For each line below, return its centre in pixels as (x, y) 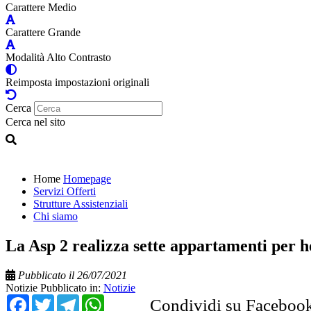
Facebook (64, 299)
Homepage (87, 178)
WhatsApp (142, 299)
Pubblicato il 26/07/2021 (73, 275)
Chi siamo (56, 216)
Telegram (111, 299)
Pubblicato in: (72, 287)
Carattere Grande (43, 32)
